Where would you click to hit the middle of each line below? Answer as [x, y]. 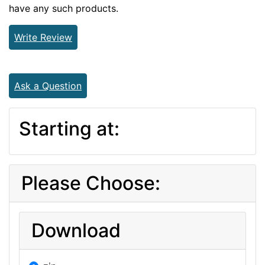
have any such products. [64, 8]
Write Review [43, 37]
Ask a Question [48, 85]
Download [76, 230]
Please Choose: [91, 183]
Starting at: [69, 128]
